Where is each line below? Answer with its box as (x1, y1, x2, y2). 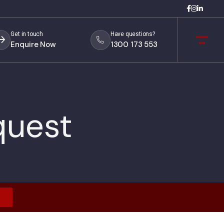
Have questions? (110, 29, 155, 38)
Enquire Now (10, 39, 56, 49)
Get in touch (10, 29, 43, 38)
